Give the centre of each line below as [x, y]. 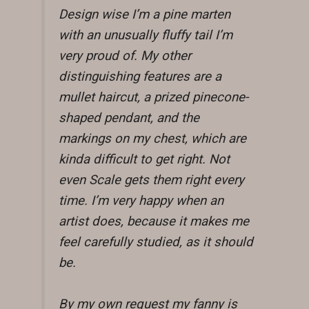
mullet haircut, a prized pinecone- [153, 98]
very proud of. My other [125, 56]
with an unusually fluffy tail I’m [146, 36]
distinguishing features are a [140, 77]
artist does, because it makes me [154, 222]
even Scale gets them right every [151, 180]
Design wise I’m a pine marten [144, 15]
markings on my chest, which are [152, 139]
